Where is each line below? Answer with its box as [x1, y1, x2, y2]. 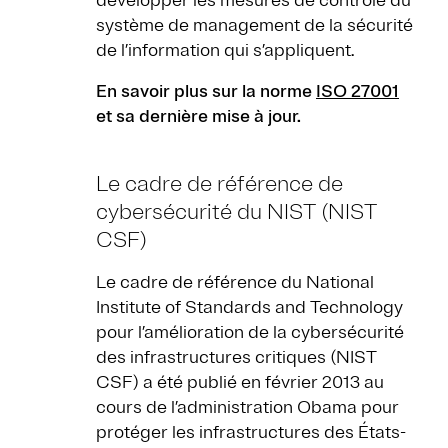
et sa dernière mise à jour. [96, 105, 301, 128]
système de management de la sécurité [96, 14, 413, 37]
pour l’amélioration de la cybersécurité [96, 321, 404, 344]
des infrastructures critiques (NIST [96, 346, 377, 369]
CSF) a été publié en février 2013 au [96, 371, 384, 394]
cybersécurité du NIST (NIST [96, 198, 377, 227]
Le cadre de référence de [96, 170, 343, 199]
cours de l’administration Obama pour [96, 396, 399, 419]
